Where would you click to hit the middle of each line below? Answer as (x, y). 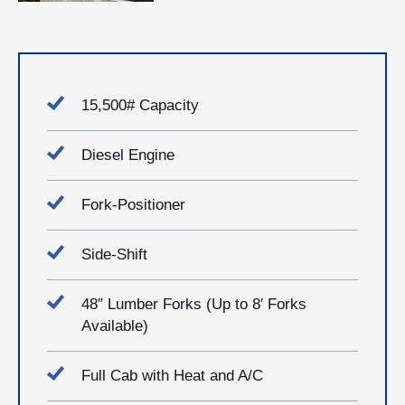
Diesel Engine (128, 155)
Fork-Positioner (133, 204)
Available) (115, 325)
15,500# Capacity (140, 105)
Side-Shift (114, 254)
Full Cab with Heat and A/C (172, 375)
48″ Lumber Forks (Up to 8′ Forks (194, 304)
